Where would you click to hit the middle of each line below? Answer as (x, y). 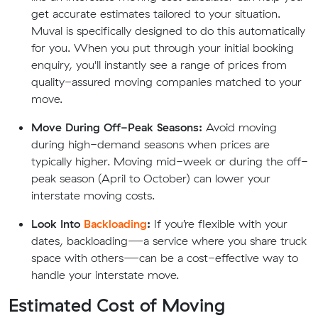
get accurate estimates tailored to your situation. (156, 13)
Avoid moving (240, 127)
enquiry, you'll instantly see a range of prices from (159, 65)
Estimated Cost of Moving (117, 305)
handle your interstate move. (105, 275)
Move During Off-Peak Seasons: (117, 127)
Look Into (57, 224)
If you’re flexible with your (219, 224)
